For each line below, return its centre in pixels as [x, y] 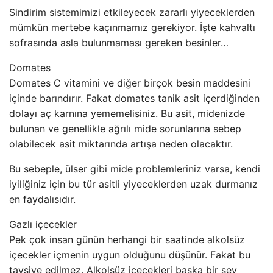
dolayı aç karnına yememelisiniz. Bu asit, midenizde [127, 113]
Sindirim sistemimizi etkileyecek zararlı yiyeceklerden [132, 12]
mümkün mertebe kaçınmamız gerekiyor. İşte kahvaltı [132, 27]
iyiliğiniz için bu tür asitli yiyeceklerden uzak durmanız [133, 184]
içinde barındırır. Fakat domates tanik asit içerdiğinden [134, 98]
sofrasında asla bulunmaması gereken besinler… [119, 43]
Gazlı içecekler [43, 224]
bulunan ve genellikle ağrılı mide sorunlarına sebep [125, 129]
